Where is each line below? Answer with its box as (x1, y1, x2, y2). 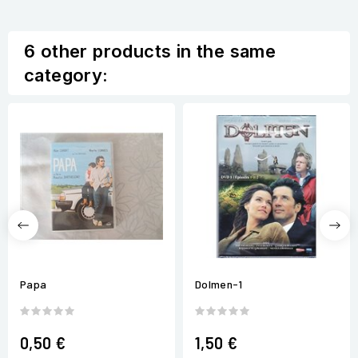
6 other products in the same (24, 41, 276, 62)
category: (24, 65, 109, 86)
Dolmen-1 (195, 277, 243, 292)
